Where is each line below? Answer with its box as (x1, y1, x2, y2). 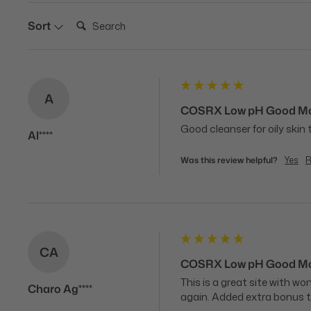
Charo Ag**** (28, 281, 92, 296)
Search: (70, 13, 110, 28)
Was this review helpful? (180, 154, 278, 166)
